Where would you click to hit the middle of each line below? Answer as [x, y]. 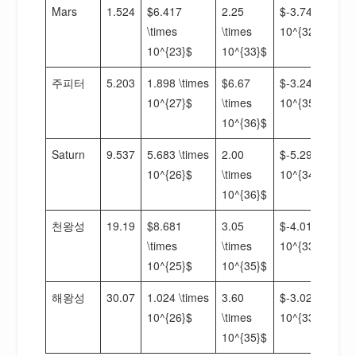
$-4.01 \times [313, 225]
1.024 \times [178, 297]
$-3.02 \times [313, 297]
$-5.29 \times [313, 154]
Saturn [69, 154]
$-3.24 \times [313, 82]
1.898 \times [178, 82]
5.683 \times [178, 154]
